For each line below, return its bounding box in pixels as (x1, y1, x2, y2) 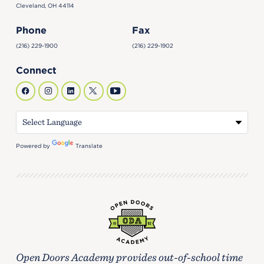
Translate (75, 142, 103, 149)
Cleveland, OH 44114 (16, 2, 75, 9)
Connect (16, 64, 57, 76)
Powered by (16, 142, 52, 149)
